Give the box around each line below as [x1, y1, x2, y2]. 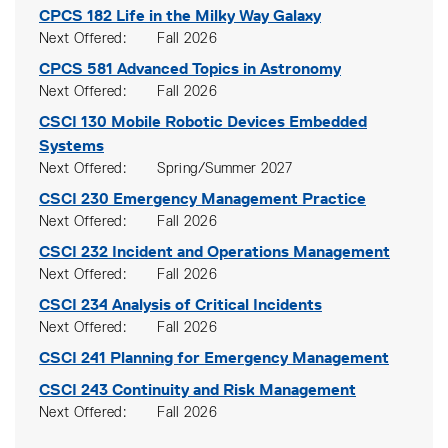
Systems [39, 136, 104, 155]
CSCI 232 [39, 242, 108, 261]
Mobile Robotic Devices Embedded [111, 112, 367, 131]
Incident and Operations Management [112, 242, 390, 261]
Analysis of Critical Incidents [112, 295, 322, 314]
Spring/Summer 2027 [157, 162, 293, 176]
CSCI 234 [39, 295, 108, 314]
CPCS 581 [39, 59, 113, 78]
